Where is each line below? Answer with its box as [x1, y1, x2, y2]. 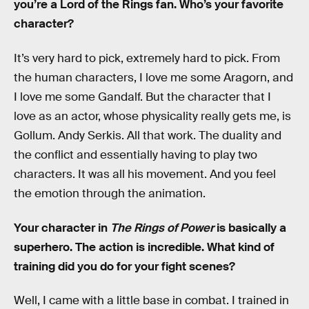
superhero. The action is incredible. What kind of [14, 239, 275, 255]
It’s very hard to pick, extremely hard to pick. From [14, 50, 280, 66]
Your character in [14, 220, 110, 235]
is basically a [214, 220, 286, 235]
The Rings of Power [110, 220, 214, 235]
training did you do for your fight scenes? [14, 259, 235, 274]
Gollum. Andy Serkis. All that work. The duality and [14, 128, 281, 143]
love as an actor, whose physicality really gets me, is [14, 108, 291, 123]
